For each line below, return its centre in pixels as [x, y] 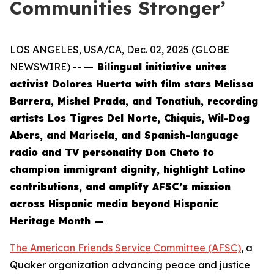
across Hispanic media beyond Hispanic [114, 204]
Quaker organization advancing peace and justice [130, 265]
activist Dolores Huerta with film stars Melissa [131, 84]
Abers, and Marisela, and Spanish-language [124, 135]
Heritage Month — [57, 221]
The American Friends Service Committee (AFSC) [125, 248]
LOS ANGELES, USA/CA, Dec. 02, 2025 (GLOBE [120, 50]
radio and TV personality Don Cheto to [112, 152]
